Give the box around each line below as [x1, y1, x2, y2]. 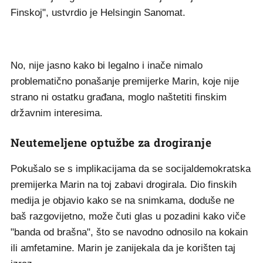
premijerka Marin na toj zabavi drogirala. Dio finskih [11, 179, 237, 190]
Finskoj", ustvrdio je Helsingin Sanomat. [11, 7, 186, 18]
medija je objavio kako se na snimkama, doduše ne [11, 195, 234, 206]
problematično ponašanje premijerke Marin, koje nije [11, 76, 239, 87]
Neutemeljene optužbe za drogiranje [11, 135, 211, 150]
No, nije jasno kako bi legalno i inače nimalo [11, 60, 203, 71]
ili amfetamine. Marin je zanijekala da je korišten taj [11, 242, 235, 254]
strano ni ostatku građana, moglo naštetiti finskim [11, 92, 227, 103]
